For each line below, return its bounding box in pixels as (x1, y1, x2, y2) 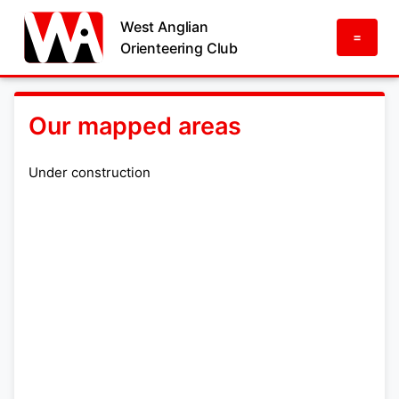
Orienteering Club (119, 39, 239, 57)
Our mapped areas (28, 111, 241, 141)
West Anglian (119, 18, 208, 36)
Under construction (28, 164, 151, 181)
